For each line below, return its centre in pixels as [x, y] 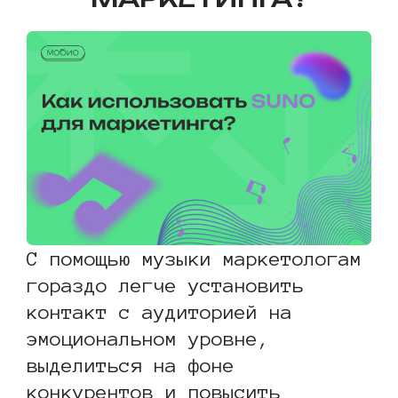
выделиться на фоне [131, 365]
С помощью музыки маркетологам [194, 258]
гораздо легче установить [165, 285]
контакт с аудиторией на [159, 311]
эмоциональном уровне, [148, 338]
